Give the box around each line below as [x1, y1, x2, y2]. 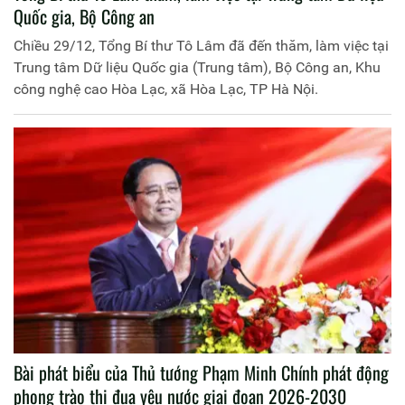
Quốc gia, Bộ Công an [14, 2, 155, 30]
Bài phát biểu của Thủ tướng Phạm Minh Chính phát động [14, 359, 389, 387]
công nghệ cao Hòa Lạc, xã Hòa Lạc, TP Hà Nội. [14, 80, 318, 98]
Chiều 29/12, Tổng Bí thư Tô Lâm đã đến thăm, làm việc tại [14, 36, 389, 54]
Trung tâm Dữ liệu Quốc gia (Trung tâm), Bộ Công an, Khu [14, 58, 381, 76]
